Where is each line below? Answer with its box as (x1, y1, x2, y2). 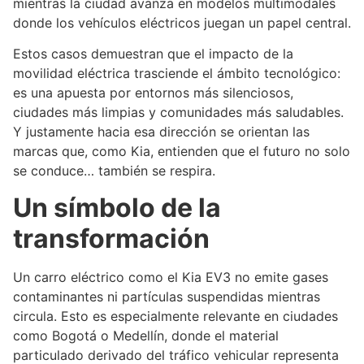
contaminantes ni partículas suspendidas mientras (13, 288, 320, 305)
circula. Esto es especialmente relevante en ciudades (13, 307, 338, 324)
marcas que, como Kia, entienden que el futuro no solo (13, 143, 350, 160)
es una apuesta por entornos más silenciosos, (13, 84, 293, 102)
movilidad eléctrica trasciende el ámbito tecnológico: (13, 65, 340, 82)
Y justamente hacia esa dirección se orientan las (13, 123, 310, 141)
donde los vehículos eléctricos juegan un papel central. (13, 15, 351, 32)
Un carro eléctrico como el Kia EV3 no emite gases (13, 268, 328, 285)
